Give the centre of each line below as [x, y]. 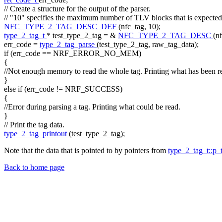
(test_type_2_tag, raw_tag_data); [148, 44]
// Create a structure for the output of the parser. [77, 8]
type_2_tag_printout [36, 133]
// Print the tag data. [34, 124]
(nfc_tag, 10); [139, 26]
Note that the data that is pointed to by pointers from [86, 150]
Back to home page [34, 167]
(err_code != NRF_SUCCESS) [73, 89]
